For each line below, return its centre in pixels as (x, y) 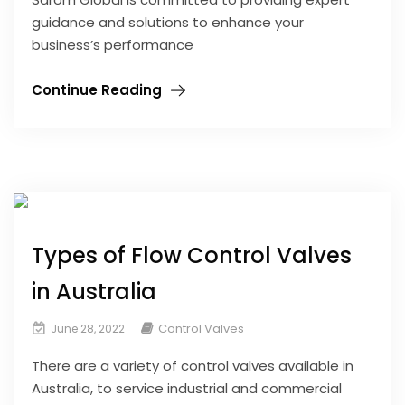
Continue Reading (97, 90)
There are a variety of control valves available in (193, 365)
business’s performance (113, 45)
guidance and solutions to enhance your (168, 23)
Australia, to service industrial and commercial (187, 388)
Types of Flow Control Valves (192, 255)
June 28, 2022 (86, 328)
